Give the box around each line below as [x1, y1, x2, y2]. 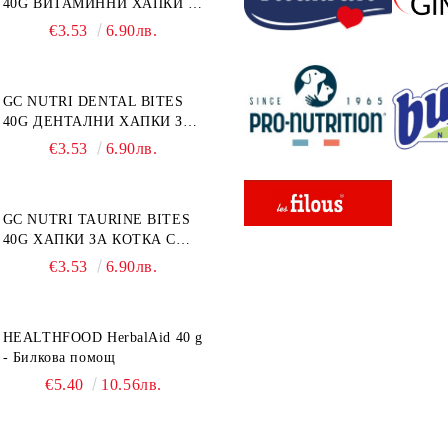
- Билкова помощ [2, 350, 116, 365]
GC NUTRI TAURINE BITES [2, 212, 191, 227]
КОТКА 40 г [2, 134, 84, 149]
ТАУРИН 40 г [2, 252, 92, 267]
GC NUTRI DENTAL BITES [2, 94, 184, 109]
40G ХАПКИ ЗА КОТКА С [2, 232, 34, 247]
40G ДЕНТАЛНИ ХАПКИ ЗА [2, 114, 34, 129]
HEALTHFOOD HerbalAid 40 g [2, 330, 203, 345]
